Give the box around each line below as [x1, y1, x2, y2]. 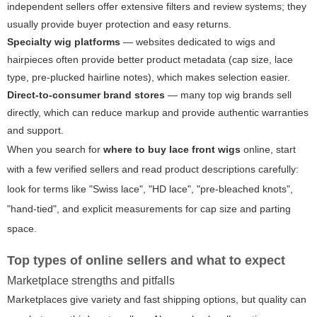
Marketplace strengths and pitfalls [7, 275, 175, 287]
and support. [7, 125, 64, 137]
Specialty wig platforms [7, 36, 120, 48]
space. [7, 223, 37, 235]
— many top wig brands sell [165, 89, 292, 101]
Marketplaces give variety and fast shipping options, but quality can [7, 294, 306, 306]
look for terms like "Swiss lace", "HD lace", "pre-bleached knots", [7, 183, 293, 195]
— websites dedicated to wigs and [120, 36, 275, 48]
